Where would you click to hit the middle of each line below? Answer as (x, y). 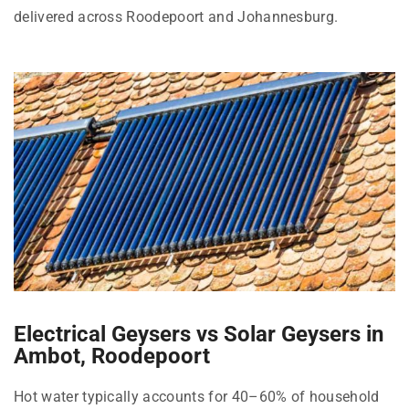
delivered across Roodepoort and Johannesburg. (176, 16)
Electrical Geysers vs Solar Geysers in (199, 334)
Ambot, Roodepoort (112, 356)
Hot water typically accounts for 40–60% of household (197, 396)
